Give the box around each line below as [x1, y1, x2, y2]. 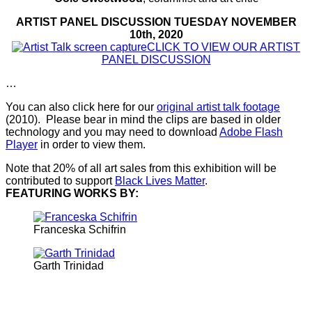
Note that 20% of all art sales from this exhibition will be [6, 162, 276, 174]
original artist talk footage [157, 100, 280, 113]
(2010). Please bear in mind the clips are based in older [6, 113, 281, 125]
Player [6, 138, 38, 150]
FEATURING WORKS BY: [6, 187, 139, 199]
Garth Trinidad [33, 259, 104, 272]
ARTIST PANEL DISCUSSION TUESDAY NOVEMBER [15, 15, 297, 28]
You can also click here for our [6, 100, 157, 113]
